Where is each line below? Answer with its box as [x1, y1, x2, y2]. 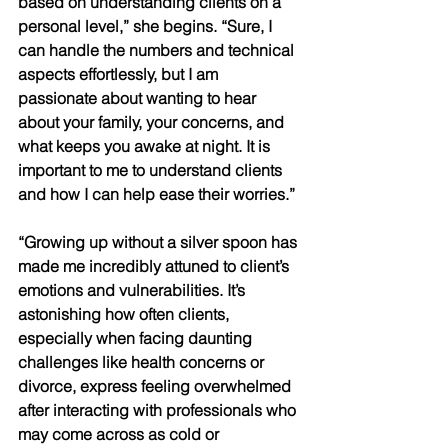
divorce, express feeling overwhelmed [18, 376, 295, 397]
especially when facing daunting [18, 328, 256, 349]
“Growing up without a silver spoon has [18, 232, 301, 253]
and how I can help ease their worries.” [18, 184, 299, 205]
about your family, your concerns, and [18, 112, 288, 133]
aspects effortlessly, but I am [18, 64, 222, 85]
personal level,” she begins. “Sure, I [18, 16, 276, 37]
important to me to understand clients [18, 160, 286, 181]
